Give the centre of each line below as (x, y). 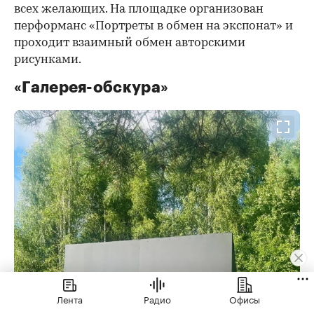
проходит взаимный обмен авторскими (130, 43)
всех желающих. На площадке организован (139, 9)
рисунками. (48, 60)
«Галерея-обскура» (91, 87)
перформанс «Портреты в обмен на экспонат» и (153, 26)
